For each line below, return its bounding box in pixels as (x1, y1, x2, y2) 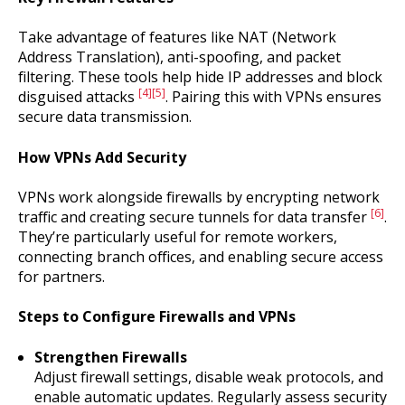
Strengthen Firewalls (33, 346, 187, 367)
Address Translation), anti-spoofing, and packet (18, 47, 341, 68)
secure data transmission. (18, 107, 192, 127)
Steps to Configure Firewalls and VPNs (18, 306, 296, 327)
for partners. (18, 266, 105, 287)
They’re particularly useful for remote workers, (18, 226, 337, 247)
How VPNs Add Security (18, 146, 186, 167)
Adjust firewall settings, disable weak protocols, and (33, 366, 383, 387)
